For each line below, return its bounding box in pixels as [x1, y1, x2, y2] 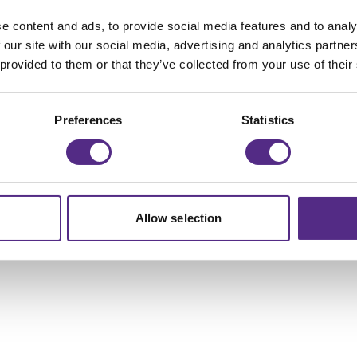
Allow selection [135, 211, 222, 226]
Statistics [241, 113, 294, 127]
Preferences [54, 113, 123, 127]
